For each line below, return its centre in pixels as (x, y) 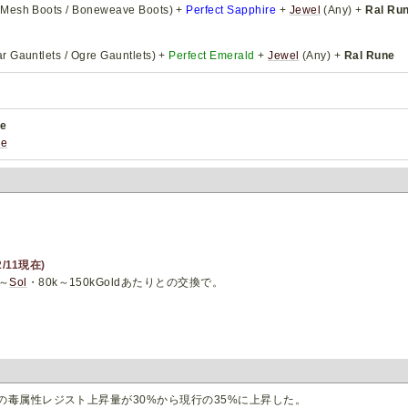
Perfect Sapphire (231, 10)
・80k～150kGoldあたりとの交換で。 (125, 282)
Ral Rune (369, 55)
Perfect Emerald (212, 55)
